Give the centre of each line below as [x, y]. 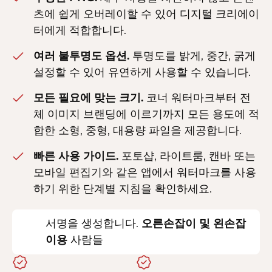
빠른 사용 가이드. [76, 156]
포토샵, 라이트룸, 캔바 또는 [187, 156]
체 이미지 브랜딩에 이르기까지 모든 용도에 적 [146, 114]
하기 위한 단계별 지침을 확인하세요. [123, 189]
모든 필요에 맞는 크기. [88, 98]
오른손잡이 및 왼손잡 [194, 224]
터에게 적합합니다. [80, 31]
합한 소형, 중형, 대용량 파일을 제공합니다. [138, 131]
